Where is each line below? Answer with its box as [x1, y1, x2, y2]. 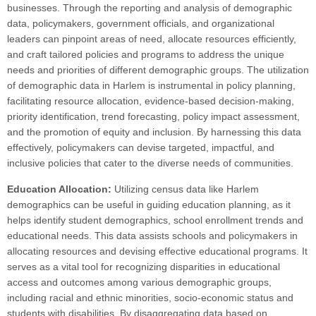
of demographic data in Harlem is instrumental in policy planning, [7, 80, 296, 92]
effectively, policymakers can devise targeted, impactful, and [7, 142, 274, 154]
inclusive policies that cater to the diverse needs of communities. [7, 157, 293, 169]
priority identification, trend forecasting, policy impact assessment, [7, 111, 300, 123]
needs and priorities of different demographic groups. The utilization [7, 64, 309, 76]
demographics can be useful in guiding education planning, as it [7, 199, 291, 211]
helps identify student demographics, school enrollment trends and [7, 214, 303, 226]
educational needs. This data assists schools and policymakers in [7, 230, 298, 242]
